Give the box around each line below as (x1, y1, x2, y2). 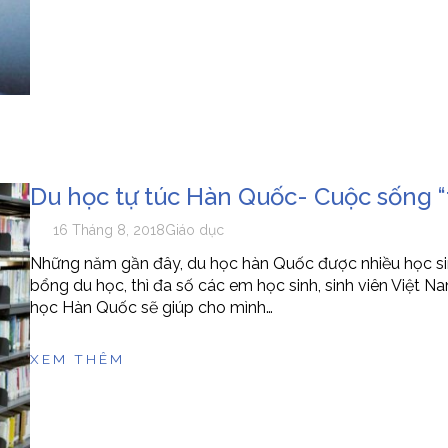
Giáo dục (165, 222, 225, 239)
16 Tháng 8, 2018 (53, 222, 166, 239)
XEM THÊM (29, 351, 125, 368)
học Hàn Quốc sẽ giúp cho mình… (29, 298, 273, 318)
